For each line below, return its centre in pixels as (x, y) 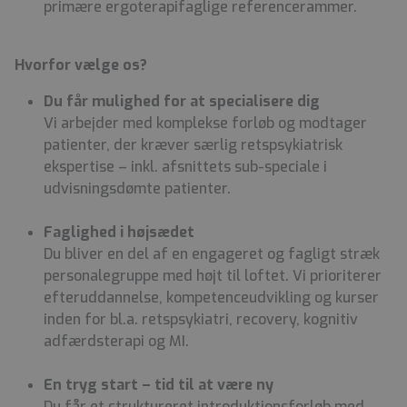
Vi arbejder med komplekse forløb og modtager (205, 123)
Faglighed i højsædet (119, 232)
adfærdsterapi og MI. (116, 341)
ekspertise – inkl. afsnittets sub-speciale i (185, 166)
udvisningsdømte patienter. (137, 188)
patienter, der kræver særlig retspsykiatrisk (193, 144)
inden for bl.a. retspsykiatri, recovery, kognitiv (201, 319)
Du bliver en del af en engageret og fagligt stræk (212, 253)
